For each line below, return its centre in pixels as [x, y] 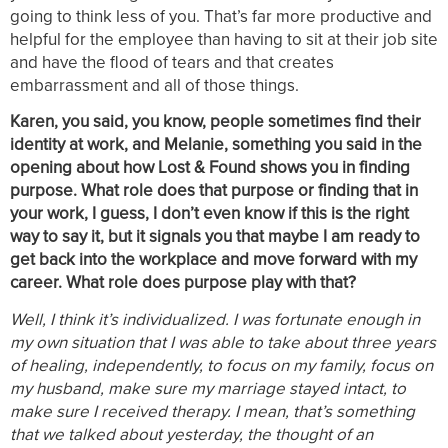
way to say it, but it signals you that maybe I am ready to [215, 237]
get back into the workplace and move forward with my [213, 260]
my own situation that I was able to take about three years [223, 342]
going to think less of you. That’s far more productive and [221, 17]
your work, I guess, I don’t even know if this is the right [209, 214]
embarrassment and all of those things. [154, 86]
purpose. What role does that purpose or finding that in [214, 191]
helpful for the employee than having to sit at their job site [224, 40]
